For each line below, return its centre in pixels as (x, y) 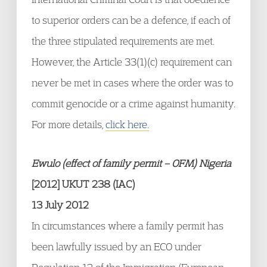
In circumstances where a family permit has (128, 226)
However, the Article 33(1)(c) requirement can (132, 62)
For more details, (69, 124)
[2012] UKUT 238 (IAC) (83, 184)
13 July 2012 (60, 205)
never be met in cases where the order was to (132, 83)
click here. (127, 124)
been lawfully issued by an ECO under (117, 246)
